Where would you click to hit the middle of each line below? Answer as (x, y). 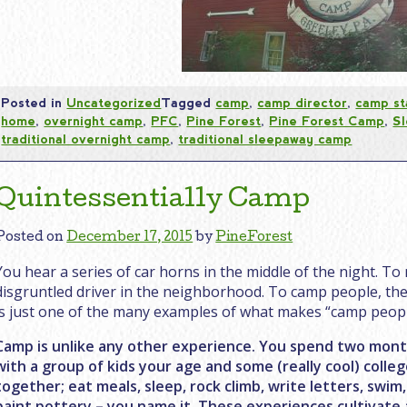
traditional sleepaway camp (265, 139)
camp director (303, 102)
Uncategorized (114, 102)
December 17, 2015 (130, 238)
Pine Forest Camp (327, 120)
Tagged (189, 102)
